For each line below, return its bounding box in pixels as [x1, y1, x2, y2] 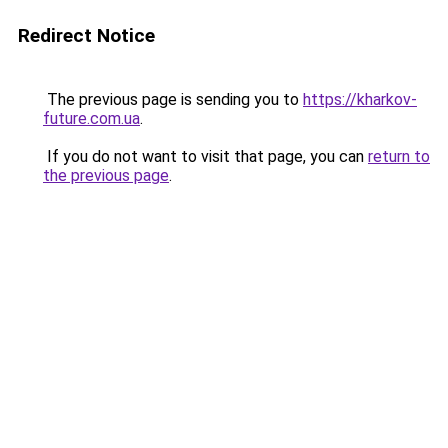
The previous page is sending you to [43, 90, 303, 109]
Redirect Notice [18, 24, 155, 47]
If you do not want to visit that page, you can [43, 147, 368, 166]
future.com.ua [43, 109, 140, 128]
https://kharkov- [303, 90, 417, 109]
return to [368, 147, 430, 166]
